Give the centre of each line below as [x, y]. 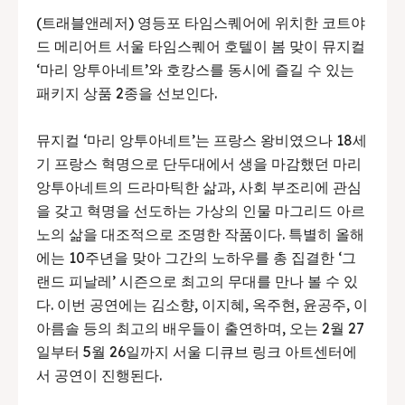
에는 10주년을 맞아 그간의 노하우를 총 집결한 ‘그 [196, 257]
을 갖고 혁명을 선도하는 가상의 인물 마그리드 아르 [201, 210]
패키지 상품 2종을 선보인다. [127, 93]
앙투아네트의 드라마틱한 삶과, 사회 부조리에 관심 [199, 187]
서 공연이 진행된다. [99, 375]
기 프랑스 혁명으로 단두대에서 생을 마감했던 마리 [199, 163]
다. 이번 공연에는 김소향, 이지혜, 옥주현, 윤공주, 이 [202, 304]
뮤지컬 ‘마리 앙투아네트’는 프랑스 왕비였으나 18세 [202, 140]
